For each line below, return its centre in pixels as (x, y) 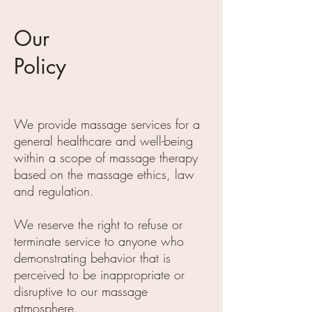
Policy (40, 66)
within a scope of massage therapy (106, 157)
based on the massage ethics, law (104, 174)
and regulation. (54, 191)
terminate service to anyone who (99, 241)
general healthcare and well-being (103, 141)
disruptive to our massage (81, 291)
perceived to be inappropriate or (99, 274)
